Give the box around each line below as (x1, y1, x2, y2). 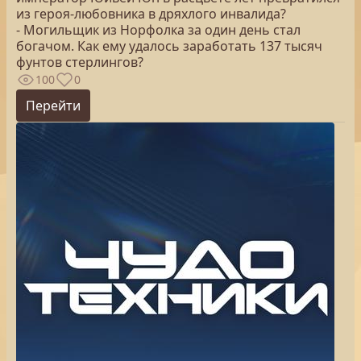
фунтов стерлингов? (16, 53, 143, 71)
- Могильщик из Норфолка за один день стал (16, 21, 301, 39)
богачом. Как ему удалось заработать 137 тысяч (16, 37, 322, 55)
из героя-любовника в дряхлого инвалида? (16, 5, 286, 23)
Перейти (26, 97, 81, 114)
